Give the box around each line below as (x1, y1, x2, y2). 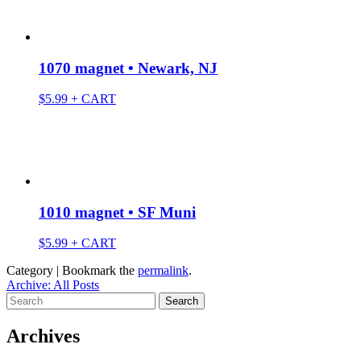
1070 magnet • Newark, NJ (39, 59, 218, 77)
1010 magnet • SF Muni (39, 203, 196, 221)
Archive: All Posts (6, 278, 99, 293)
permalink (138, 263, 189, 278)
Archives (6, 326, 80, 347)
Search (6, 292, 40, 306)
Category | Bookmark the (6, 263, 138, 278)
